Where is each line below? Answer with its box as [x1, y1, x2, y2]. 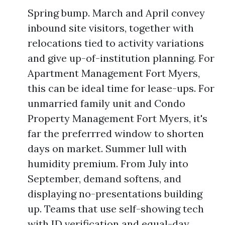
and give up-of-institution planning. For [28, 52, 214, 64]
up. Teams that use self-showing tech [28, 202, 204, 215]
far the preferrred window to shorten [28, 127, 204, 140]
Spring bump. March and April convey [28, 7, 205, 19]
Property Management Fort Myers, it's [28, 112, 207, 125]
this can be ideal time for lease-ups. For [28, 82, 214, 94]
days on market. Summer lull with [28, 142, 187, 155]
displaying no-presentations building [28, 187, 202, 200]
